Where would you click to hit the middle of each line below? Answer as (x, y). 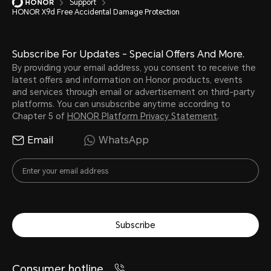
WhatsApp (124, 140)
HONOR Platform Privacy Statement (142, 116)
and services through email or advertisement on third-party (133, 92)
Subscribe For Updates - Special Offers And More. (128, 54)
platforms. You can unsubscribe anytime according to (121, 104)
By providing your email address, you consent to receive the (134, 67)
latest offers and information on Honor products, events (127, 80)
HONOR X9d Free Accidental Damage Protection (96, 12)
